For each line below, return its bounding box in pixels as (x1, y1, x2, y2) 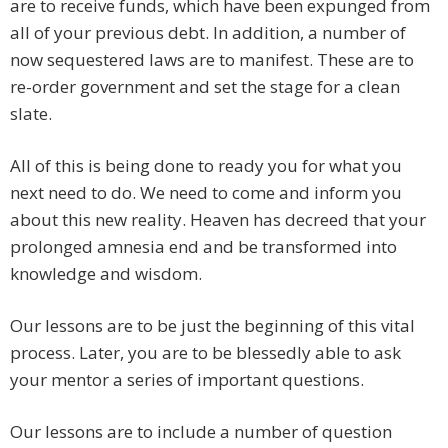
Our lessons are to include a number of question (10, 420, 392, 444)
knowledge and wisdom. (10, 262, 202, 286)
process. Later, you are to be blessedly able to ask (10, 341, 401, 365)
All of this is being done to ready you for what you (10, 154, 402, 178)
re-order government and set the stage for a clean (10, 75, 400, 99)
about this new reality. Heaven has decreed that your (10, 208, 426, 232)
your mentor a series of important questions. (10, 368, 364, 392)
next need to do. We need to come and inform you (10, 181, 402, 205)
